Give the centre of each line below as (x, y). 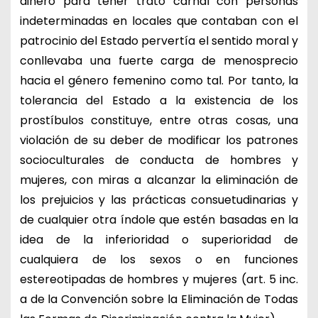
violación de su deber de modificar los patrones (159, 140)
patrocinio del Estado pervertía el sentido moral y (159, 40)
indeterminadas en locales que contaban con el (159, 21)
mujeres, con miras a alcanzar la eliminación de (159, 180)
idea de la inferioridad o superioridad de (159, 239)
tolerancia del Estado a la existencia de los (159, 100)
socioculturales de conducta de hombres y (159, 160)
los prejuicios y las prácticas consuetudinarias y (159, 199)
